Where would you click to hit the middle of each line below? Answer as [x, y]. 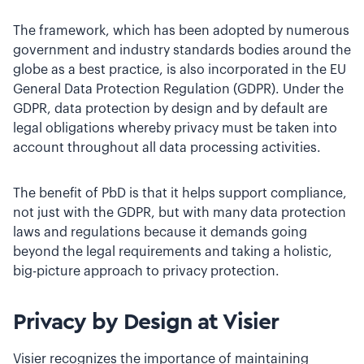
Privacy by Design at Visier [146, 322]
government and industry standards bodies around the [182, 50]
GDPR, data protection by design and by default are [170, 109]
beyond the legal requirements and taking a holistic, [173, 252]
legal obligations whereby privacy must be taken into [175, 128]
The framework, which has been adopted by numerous [181, 31]
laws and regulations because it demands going [160, 232]
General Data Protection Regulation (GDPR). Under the [178, 89]
